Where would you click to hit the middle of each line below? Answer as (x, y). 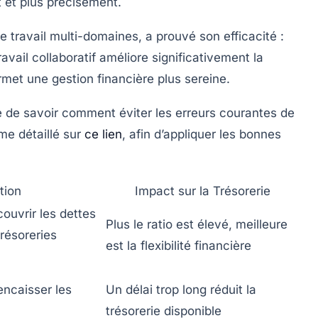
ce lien (103, 135)
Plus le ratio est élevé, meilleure (197, 225)
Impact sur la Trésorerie (203, 191)
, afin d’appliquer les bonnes (202, 135)
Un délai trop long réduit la (181, 290)
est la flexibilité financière (179, 246)
